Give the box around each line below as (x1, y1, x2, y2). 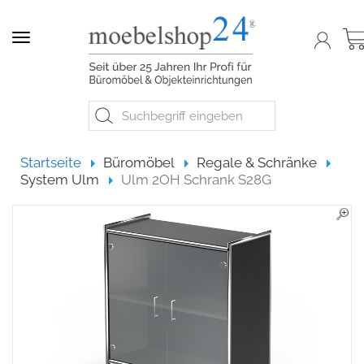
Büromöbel (103, 154, 175, 171)
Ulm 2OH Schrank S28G (121, 171, 271, 188)
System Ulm (20, 171, 99, 188)
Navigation (20, 31, 89, 47)
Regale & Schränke (197, 154, 317, 171)
